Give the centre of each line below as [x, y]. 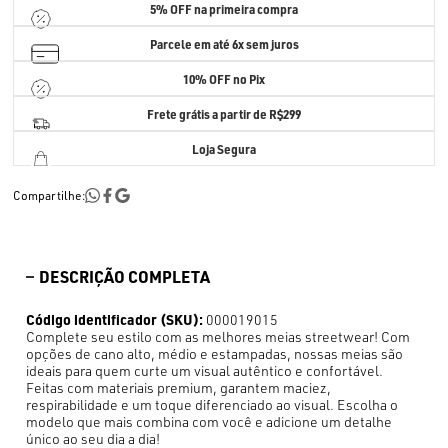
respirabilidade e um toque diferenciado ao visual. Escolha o [212, 404]
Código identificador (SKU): [115, 319]
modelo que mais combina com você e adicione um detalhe [209, 421]
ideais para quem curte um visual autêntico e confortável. [205, 370]
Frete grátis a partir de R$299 [223, 113]
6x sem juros [265, 43]
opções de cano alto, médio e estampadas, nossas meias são [215, 353]
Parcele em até [190, 43]
